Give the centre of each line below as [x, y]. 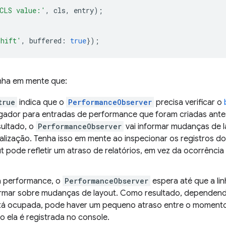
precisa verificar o [189, 102]
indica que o [42, 102]
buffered [45, 41]
